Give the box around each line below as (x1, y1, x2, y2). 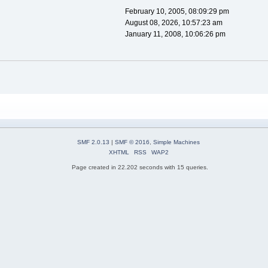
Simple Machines (153, 138, 200, 145)
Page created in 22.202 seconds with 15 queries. (72, 164, 208, 171)
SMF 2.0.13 (77, 138, 109, 145)
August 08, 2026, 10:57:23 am (124, 19, 223, 28)
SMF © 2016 (115, 138, 150, 145)
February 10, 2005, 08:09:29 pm (124, 7, 229, 16)
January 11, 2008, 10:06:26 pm (124, 30, 226, 39)
